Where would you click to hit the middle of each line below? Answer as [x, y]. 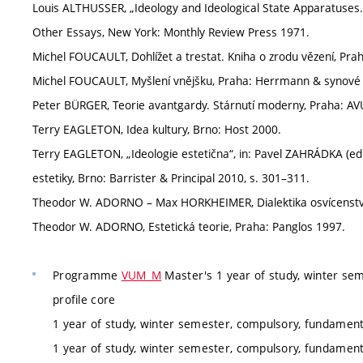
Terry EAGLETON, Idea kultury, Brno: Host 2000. [157, 129]
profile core [84, 299]
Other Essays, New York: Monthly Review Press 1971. [171, 32]
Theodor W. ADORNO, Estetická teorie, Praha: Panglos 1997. [189, 226]
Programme [87, 275]
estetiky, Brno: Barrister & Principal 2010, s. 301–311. [171, 177]
